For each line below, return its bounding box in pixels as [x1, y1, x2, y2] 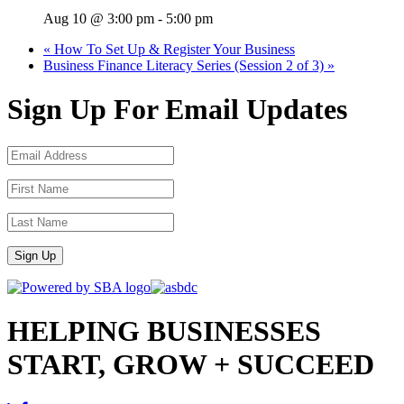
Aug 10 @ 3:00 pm [43, 10, 154, 26]
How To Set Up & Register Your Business [50, 41, 295, 57]
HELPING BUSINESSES [7, 315, 321, 348]
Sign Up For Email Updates [7, 93, 347, 126]
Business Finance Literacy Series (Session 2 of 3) [43, 57, 327, 73]
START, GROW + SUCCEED [7, 348, 374, 381]
